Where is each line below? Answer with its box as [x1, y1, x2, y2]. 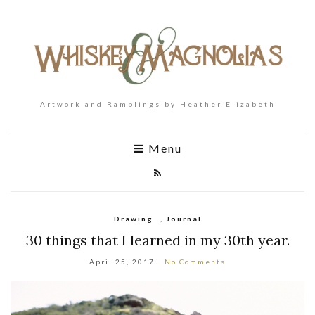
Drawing [113, 214, 153, 223]
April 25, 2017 [89, 257, 155, 266]
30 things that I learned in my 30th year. [25, 231, 290, 249]
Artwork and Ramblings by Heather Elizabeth [39, 99, 276, 108]
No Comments [165, 257, 226, 266]
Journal [165, 214, 202, 223]
